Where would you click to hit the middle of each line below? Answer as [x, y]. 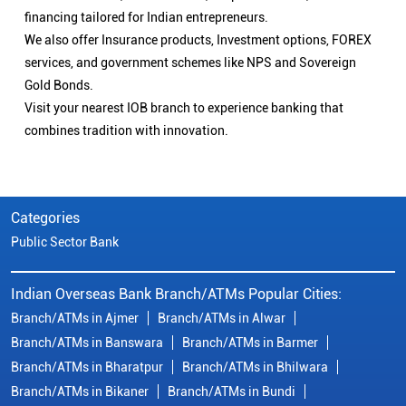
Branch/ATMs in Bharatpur [87, 367]
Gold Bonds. [59, 85]
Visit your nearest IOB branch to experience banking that [184, 107]
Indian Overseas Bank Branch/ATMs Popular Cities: [176, 294]
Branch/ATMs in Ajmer [75, 318]
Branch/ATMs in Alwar [222, 318]
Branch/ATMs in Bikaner [80, 391]
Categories [45, 217]
